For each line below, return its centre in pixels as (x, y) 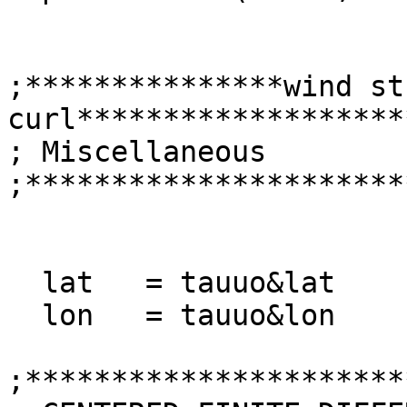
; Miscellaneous (137, 152)
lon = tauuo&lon (25, 316)
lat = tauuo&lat (25, 283)
